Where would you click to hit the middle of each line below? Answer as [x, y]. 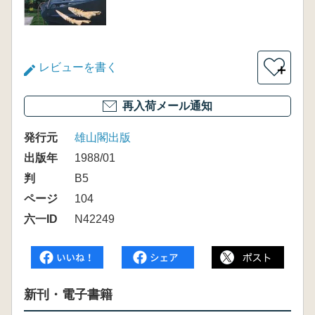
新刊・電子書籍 [68, 295]
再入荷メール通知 [167, 106]
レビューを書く [78, 67]
